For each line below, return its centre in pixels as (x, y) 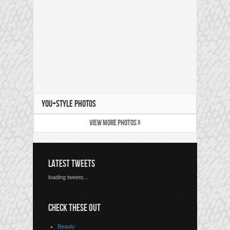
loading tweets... (68, 177)
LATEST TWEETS (72, 164)
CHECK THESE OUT (74, 208)
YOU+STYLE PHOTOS (69, 104)
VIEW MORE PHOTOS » (115, 123)
